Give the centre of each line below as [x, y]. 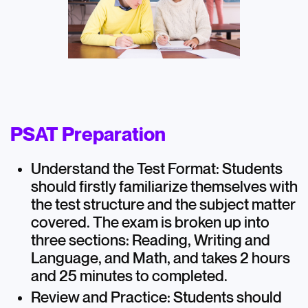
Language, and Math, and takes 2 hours [160, 258]
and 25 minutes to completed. [129, 276]
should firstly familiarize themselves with [164, 187]
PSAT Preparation [88, 135]
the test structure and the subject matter [163, 205]
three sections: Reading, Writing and [150, 240]
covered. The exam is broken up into [150, 222]
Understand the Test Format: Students [156, 169]
